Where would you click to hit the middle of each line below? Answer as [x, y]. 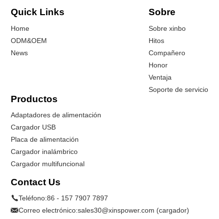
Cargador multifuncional [48, 164]
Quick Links [38, 12]
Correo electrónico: [48, 210]
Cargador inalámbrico [44, 152]
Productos [34, 99]
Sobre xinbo [167, 28]
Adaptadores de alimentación [56, 115]
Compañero [167, 53]
